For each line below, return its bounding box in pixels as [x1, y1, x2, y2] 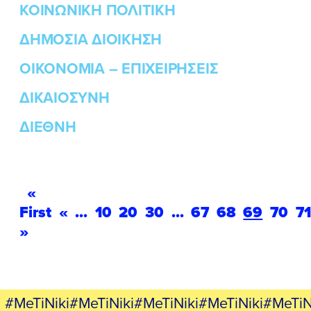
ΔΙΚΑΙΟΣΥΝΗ [19, 86, 110, 108]
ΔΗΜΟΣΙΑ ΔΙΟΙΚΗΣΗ [19, 28, 162, 50]
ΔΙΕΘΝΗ [19, 115, 76, 137]
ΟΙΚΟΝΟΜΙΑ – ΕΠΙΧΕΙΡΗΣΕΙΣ [19, 57, 219, 79]
